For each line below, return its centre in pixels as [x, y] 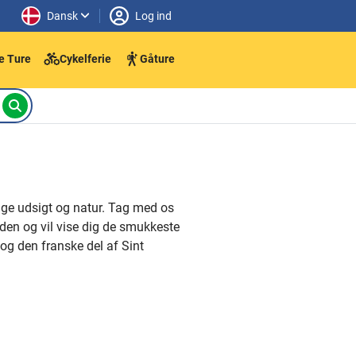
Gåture [157, 58]
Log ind [153, 15]
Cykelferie [85, 58]
